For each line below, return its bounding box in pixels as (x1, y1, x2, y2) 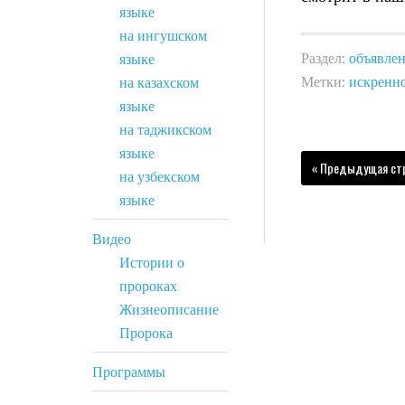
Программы (92, 363, 165, 381)
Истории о (119, 253, 184, 271)
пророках (119, 277, 177, 295)
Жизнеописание (119, 300, 219, 318)
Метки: (301, 72, 349, 90)
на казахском (119, 73, 199, 91)
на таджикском (119, 120, 212, 138)
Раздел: (301, 49, 349, 67)
